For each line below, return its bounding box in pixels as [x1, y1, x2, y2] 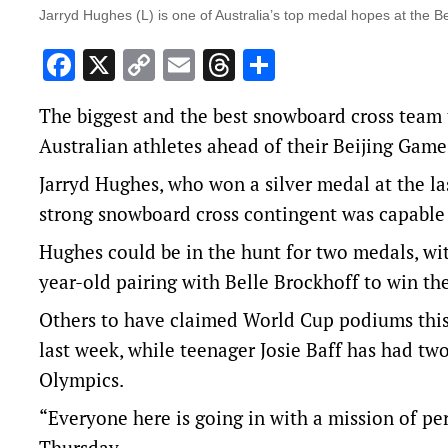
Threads [235, 44, 350, 87]
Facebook [75, 44, 208, 87]
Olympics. [39, 367, 124, 393]
